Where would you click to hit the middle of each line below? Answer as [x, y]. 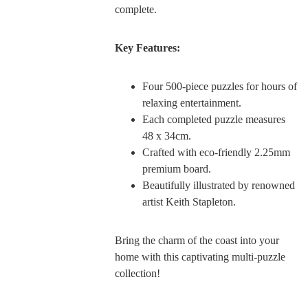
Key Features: [147, 47]
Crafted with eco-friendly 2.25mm [216, 152]
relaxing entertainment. [191, 102]
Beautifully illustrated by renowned [218, 185]
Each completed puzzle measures [213, 119]
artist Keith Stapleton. [189, 201]
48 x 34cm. [166, 135]
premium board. [176, 168]
